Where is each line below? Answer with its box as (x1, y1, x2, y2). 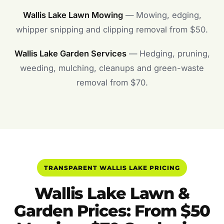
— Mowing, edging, (122, 10, 201, 20)
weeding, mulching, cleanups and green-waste (20, 62, 204, 73)
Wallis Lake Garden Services (14, 48, 126, 58)
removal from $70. (76, 77, 148, 87)
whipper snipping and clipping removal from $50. (16, 24, 208, 35)
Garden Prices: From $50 (14, 201, 210, 221)
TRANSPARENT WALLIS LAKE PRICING (44, 163, 180, 171)
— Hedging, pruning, (126, 48, 210, 58)
